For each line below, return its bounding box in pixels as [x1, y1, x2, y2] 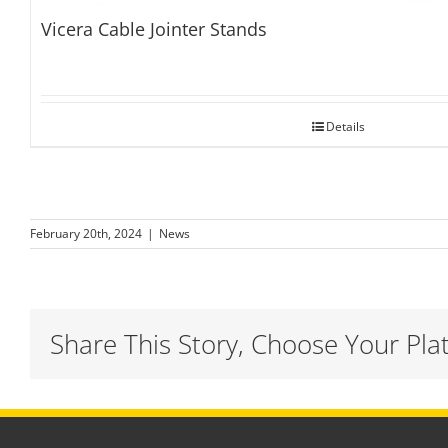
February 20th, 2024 [30, 225, 142, 243]
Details [325, 118, 365, 136]
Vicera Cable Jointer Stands [40, 17, 267, 42]
